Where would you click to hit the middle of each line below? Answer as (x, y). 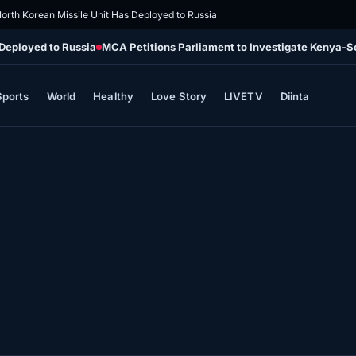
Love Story (179, 96)
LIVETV (244, 96)
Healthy (113, 96)
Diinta (295, 96)
